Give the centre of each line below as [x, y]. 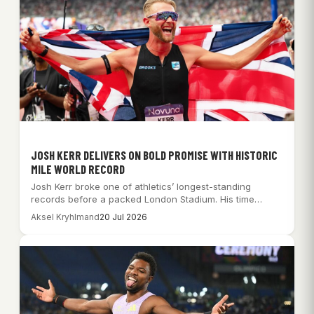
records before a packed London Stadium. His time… [146, 199]
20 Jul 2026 [123, 217]
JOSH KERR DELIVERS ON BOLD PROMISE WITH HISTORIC [154, 155]
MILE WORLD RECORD [78, 169]
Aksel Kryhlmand [65, 217]
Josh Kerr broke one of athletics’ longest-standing [141, 186]
